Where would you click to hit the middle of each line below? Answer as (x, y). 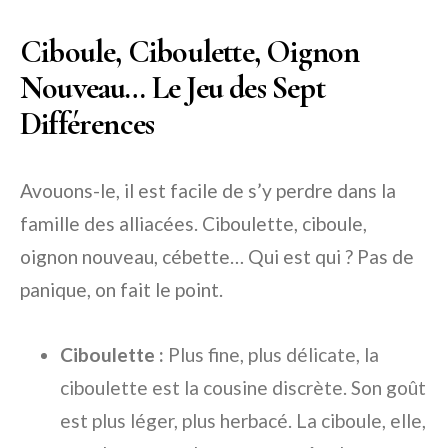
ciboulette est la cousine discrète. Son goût (243, 387)
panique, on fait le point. (121, 289)
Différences (87, 123)
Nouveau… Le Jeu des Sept (172, 87)
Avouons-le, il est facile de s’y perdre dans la (208, 190)
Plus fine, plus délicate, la (271, 354)
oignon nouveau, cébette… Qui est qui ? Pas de (217, 256)
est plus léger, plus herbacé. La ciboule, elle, (243, 420)
